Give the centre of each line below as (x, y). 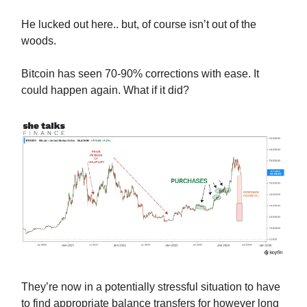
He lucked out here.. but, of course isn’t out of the (139, 24)
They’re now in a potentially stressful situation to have (151, 287)
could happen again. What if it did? (105, 90)
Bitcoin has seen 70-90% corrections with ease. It (140, 73)
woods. (39, 40)
